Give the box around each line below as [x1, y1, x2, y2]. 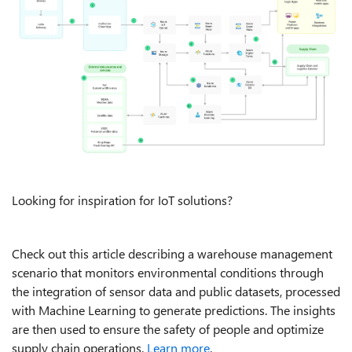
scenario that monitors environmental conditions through [12, 263, 324, 280]
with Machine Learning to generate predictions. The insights [12, 301, 335, 318]
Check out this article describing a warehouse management [12, 244, 332, 262]
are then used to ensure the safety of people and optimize [12, 320, 324, 337]
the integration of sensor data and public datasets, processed [12, 282, 340, 299]
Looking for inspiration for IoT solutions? [12, 191, 233, 208]
